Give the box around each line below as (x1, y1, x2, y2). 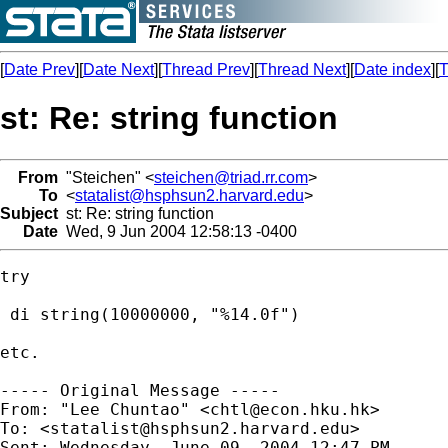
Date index (354, 61, 431, 78)
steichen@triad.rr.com (154, 168, 308, 186)
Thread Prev (162, 61, 250, 78)
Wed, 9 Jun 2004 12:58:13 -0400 (58, 222, 297, 240)
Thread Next (258, 61, 346, 78)
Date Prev (4, 61, 75, 78)
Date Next (83, 61, 154, 78)
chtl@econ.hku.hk (210, 399, 370, 419)
